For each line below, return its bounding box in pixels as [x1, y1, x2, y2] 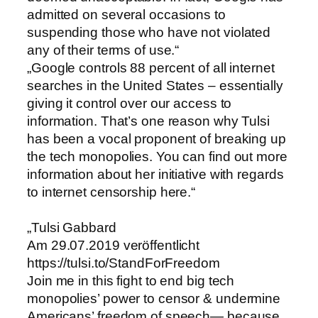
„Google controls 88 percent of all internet [27, 60, 275, 75]
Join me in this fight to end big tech [27, 273, 235, 288]
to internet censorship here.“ [27, 184, 196, 199]
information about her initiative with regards [27, 166, 284, 182]
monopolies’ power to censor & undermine [27, 290, 281, 306]
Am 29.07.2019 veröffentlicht [27, 237, 200, 253]
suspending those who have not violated [27, 24, 271, 40]
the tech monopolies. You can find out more [27, 148, 287, 164]
